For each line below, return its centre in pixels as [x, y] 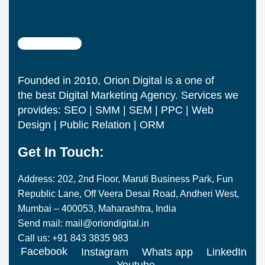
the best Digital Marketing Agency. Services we [128, 95]
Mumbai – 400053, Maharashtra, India [97, 209]
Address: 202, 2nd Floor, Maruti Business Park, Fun [125, 179]
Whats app [167, 252]
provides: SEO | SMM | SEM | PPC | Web [116, 110]
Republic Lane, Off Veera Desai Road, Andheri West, [128, 194]
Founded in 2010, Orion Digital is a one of [116, 80]
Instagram [105, 252]
